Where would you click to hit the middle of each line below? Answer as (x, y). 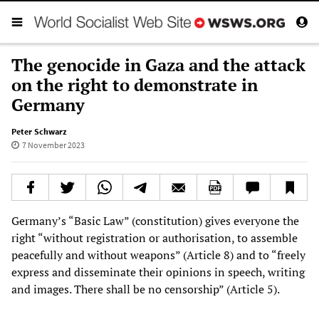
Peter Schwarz (39, 131)
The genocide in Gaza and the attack (158, 64)
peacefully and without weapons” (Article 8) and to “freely (158, 255)
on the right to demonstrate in (135, 84)
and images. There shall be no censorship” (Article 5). (146, 289)
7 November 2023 (53, 145)
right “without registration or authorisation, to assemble (155, 237)
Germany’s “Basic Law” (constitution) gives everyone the (155, 220)
